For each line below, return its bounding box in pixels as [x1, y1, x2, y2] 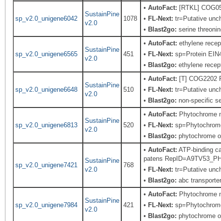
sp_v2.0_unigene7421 [15, 161, 77, 169]
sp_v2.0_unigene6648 [15, 86, 77, 93]
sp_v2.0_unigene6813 [15, 121, 77, 129]
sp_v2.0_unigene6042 [15, 15, 77, 22]
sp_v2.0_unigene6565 [15, 50, 77, 58]
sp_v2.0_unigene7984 [15, 201, 77, 209]
